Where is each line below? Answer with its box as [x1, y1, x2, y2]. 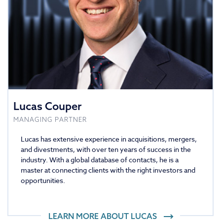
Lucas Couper [13, 99, 81, 113]
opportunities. [21, 176, 65, 185]
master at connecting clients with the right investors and [21, 165, 195, 175]
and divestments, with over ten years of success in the [21, 145, 191, 154]
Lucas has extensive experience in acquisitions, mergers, [21, 134, 197, 144]
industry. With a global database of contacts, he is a [21, 155, 179, 165]
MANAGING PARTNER [13, 115, 87, 124]
